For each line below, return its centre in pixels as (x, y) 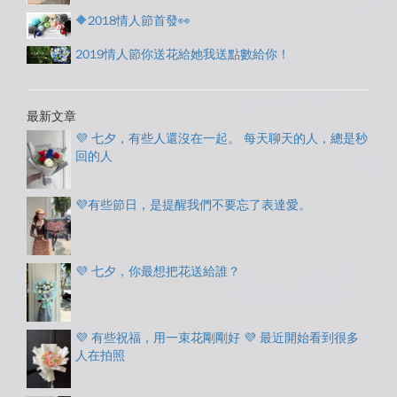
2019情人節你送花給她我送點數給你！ (183, 54)
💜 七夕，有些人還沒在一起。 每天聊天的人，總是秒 (222, 138)
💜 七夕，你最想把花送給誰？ (158, 271)
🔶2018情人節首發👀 (133, 20)
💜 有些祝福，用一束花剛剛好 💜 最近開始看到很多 (217, 338)
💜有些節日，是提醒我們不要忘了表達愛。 (193, 205)
